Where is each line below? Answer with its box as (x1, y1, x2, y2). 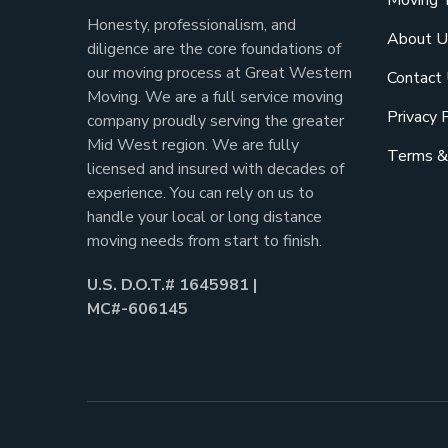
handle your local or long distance (87, 205, 322, 228)
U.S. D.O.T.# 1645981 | (87, 273, 257, 296)
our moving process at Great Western (87, 61, 352, 84)
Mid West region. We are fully (87, 133, 299, 156)
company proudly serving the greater (87, 109, 344, 132)
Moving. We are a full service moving (87, 85, 343, 108)
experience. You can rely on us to (87, 181, 314, 204)
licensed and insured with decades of (87, 157, 344, 180)
